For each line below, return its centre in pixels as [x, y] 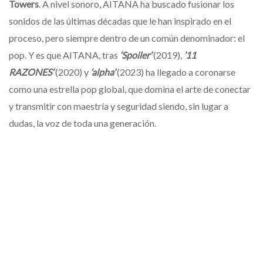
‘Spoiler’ [135, 55]
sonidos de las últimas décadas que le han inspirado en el [120, 21]
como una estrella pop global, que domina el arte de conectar [130, 89]
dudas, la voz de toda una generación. [82, 123]
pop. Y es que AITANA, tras [63, 55]
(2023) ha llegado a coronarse [175, 72]
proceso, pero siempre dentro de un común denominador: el [127, 38]
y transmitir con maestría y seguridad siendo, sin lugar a [119, 106]
